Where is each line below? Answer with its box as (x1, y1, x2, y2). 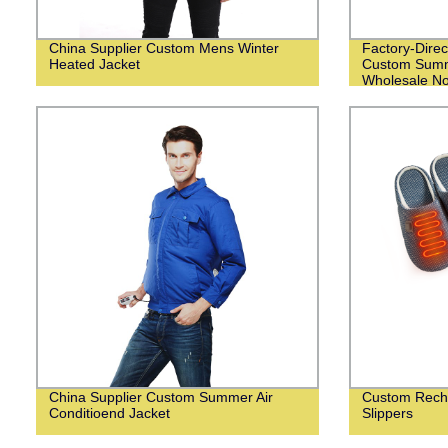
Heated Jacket (48, 55, 140, 72)
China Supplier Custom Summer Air (48, 388, 273, 405)
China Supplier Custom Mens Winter (48, 39, 279, 56)
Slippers (361, 404, 413, 421)
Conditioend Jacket (48, 404, 170, 421)
